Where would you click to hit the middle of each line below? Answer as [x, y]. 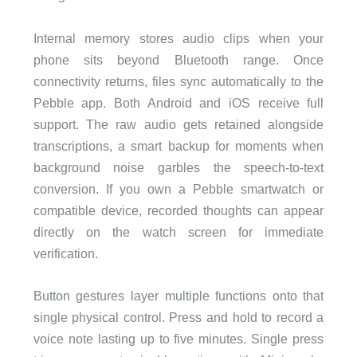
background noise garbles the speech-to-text [178, 167]
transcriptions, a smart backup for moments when [178, 145]
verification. [65, 253]
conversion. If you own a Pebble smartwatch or [178, 188]
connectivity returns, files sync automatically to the [178, 81]
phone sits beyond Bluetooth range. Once [178, 59]
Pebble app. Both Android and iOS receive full [178, 102]
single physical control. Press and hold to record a [178, 317]
